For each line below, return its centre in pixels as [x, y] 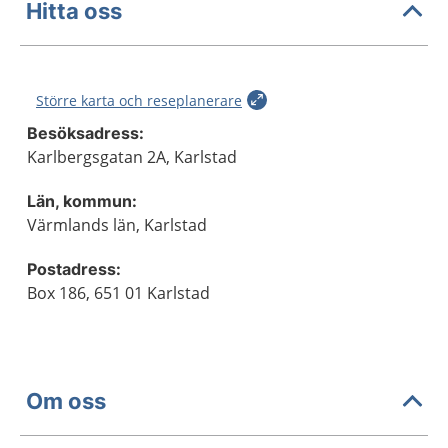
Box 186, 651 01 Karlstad [118, 293]
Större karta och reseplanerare [139, 100]
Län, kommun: [82, 201]
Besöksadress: [85, 133]
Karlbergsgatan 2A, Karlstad [132, 157]
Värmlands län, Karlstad [117, 225]
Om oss [66, 400]
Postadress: [74, 269]
